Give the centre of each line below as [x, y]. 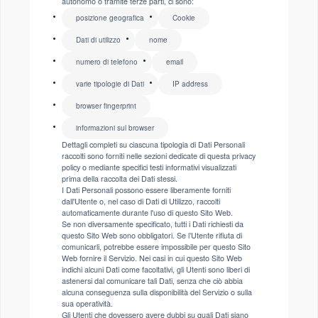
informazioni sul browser [115, 128]
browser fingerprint [106, 106]
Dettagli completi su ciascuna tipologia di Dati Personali [153, 144]
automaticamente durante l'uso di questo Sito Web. [147, 213]
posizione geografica [110, 18]
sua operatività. [87, 303]
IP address [190, 84]
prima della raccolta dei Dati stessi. [120, 179]
